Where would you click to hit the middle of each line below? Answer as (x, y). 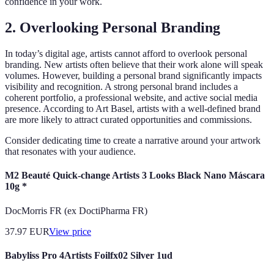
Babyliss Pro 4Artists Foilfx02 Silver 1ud (89, 255)
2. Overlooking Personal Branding (113, 28)
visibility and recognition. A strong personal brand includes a (121, 87)
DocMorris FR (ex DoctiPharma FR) (76, 210)
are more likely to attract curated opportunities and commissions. (128, 120)
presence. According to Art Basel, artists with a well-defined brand (133, 109)
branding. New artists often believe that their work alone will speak (134, 65)
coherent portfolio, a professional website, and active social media (131, 98)
